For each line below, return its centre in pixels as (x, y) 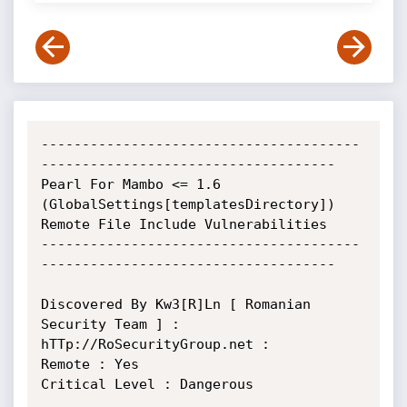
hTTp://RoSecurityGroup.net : (155, 344)
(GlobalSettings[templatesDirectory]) (188, 204)
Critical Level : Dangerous (147, 384)
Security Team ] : (110, 324)
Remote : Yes (89, 364)
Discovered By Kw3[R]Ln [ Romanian (175, 304)
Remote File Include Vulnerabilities (184, 224)
